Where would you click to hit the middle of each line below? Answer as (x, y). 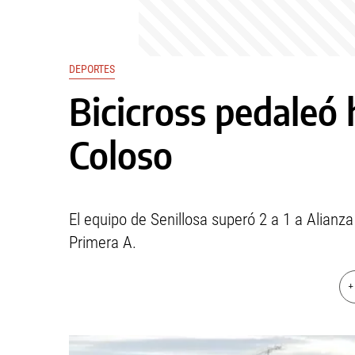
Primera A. (103, 242)
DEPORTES (92, 69)
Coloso (121, 155)
